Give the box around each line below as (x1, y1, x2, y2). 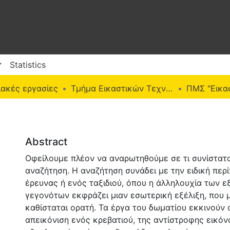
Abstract (25, 135, 67, 148)
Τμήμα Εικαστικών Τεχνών (166, 83, 172, 93)
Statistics (9, 59, 46, 70)
